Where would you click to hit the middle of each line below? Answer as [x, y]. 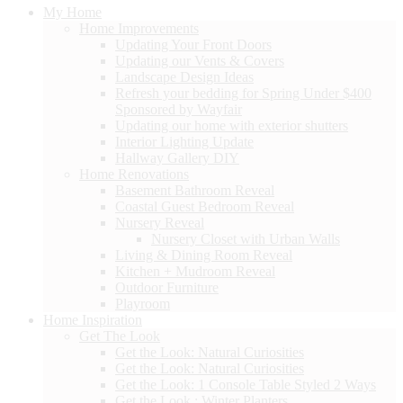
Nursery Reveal [160, 222]
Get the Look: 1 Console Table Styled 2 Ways [246, 384]
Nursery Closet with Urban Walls [246, 238]
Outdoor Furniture [167, 287]
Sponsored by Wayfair [179, 109]
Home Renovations [134, 174]
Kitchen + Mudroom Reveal [195, 271]
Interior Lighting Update [184, 141]
